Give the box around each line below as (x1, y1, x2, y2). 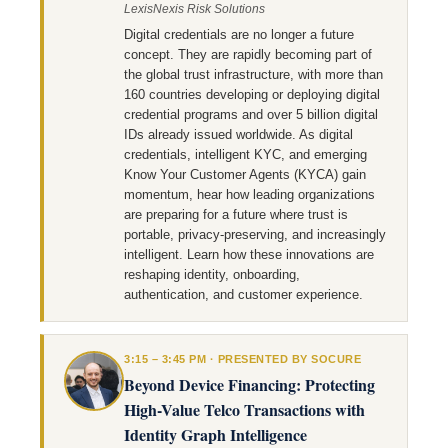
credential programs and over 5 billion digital (124, 107, 378, 122)
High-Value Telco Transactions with (124, 398, 365, 421)
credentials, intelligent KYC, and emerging (124, 147, 367, 162)
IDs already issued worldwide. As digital (124, 127, 353, 142)
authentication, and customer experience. (124, 287, 363, 302)
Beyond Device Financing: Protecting (124, 373, 375, 396)
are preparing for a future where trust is (124, 207, 348, 222)
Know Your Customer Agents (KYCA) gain (124, 167, 366, 182)
